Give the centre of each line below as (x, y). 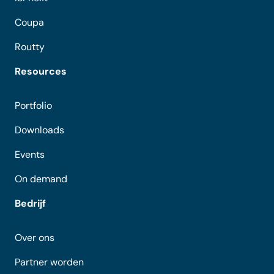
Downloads (39, 130)
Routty (30, 47)
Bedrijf (30, 204)
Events (30, 155)
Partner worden (49, 262)
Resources (41, 72)
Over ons (35, 238)
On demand (41, 179)
